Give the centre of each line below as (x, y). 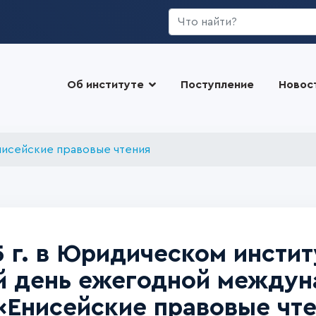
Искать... (192, 16)
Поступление (217, 85)
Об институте (105, 85)
